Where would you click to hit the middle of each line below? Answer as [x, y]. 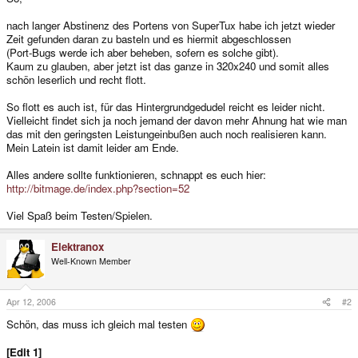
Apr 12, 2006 [31, 302]
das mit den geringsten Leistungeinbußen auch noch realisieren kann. [167, 133]
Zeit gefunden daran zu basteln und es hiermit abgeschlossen [149, 38]
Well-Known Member [91, 261]
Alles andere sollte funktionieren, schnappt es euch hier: [136, 174]
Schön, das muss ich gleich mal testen [98, 324]
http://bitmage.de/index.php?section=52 [98, 188]
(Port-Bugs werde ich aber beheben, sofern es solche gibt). [143, 52]
